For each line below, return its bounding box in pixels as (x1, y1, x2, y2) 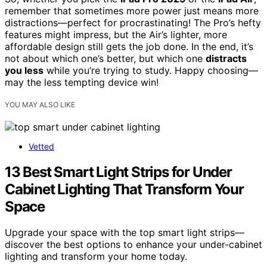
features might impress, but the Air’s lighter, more (5, 28, 227, 41)
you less (5, 64, 44, 76)
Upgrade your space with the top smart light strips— (5, 226, 244, 239)
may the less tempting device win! (5, 76, 159, 88)
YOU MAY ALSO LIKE (5, 100, 75, 109)
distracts (206, 52, 247, 64)
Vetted (29, 141, 54, 151)
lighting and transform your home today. (5, 250, 187, 263)
